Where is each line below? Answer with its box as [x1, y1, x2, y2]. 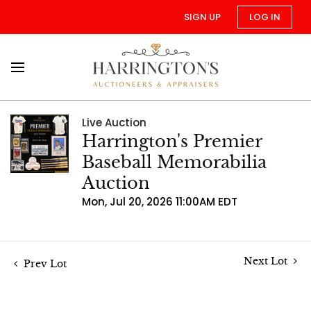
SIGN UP [184, 10, 221, 24]
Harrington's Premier [82, 131, 262, 152]
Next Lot [244, 255, 290, 267]
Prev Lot [21, 258, 67, 270]
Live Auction [82, 115, 146, 130]
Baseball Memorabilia [82, 152, 267, 173]
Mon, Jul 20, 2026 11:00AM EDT [82, 194, 237, 209]
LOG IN [249, 10, 280, 24]
